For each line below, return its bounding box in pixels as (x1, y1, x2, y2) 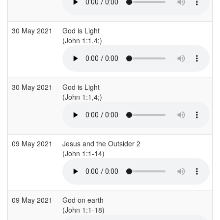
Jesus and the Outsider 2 (62, 138, 140, 148)
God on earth (62, 194, 104, 205)
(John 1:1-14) (62, 148, 107, 158)
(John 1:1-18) (62, 204, 107, 215)
